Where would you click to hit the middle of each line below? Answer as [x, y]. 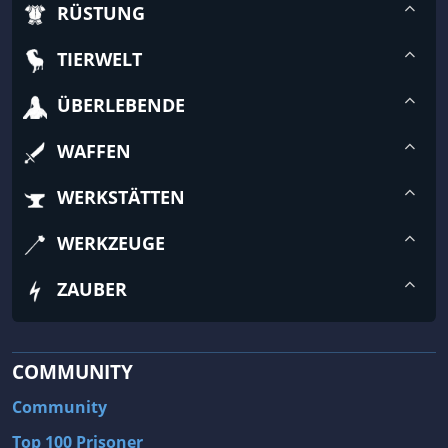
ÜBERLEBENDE [121, 104]
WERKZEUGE [111, 242]
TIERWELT [99, 58]
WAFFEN [94, 150]
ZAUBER [92, 288]
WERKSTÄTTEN [121, 196]
